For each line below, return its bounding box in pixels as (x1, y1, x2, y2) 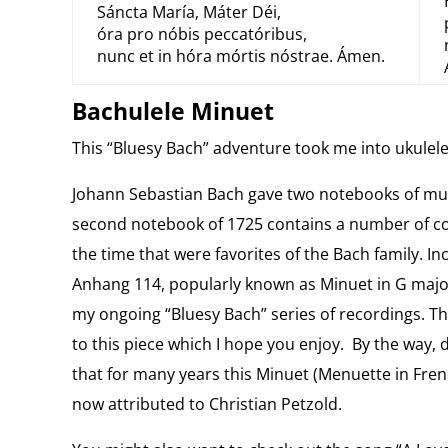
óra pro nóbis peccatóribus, (96, 23, 307, 45)
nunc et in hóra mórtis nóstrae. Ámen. (96, 45, 385, 67)
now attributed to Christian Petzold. (71, 393, 342, 415)
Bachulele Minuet (71, 95, 274, 127)
